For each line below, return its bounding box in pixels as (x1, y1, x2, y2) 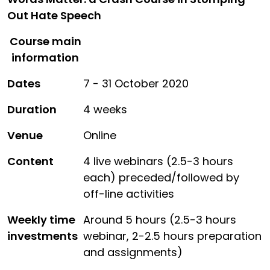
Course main (9, 33, 81, 49)
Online (83, 127, 116, 143)
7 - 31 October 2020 (83, 75, 189, 91)
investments (7, 228, 78, 243)
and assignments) (83, 244, 183, 260)
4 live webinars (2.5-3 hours (83, 153, 233, 169)
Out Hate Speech (7, 7, 101, 23)
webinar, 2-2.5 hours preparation (83, 228, 262, 243)
